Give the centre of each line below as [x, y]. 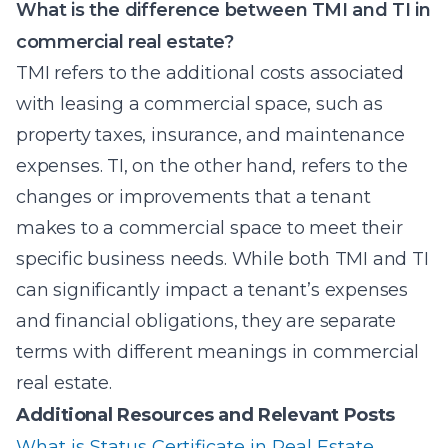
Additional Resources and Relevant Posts [205, 415]
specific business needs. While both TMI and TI [222, 259]
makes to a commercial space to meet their [209, 228]
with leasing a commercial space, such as [199, 104]
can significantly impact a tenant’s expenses [212, 290]
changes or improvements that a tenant [193, 197]
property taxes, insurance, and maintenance [210, 135]
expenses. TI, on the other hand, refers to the [212, 166]
